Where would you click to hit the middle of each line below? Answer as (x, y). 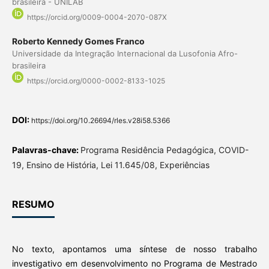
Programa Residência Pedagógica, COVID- (164, 150)
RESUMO (33, 204)
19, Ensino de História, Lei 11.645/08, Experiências (110, 165)
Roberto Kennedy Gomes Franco (78, 41)
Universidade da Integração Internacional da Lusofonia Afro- (125, 54)
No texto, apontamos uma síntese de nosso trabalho (134, 249)
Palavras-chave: (46, 150)
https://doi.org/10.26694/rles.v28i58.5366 (100, 121)
